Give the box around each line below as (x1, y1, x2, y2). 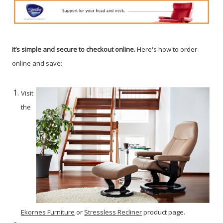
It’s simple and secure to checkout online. (12, 44, 137, 54)
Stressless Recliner (84, 207, 142, 217)
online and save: (12, 58, 62, 68)
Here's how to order (137, 44, 197, 54)
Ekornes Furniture (21, 207, 75, 217)
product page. (142, 207, 186, 217)
